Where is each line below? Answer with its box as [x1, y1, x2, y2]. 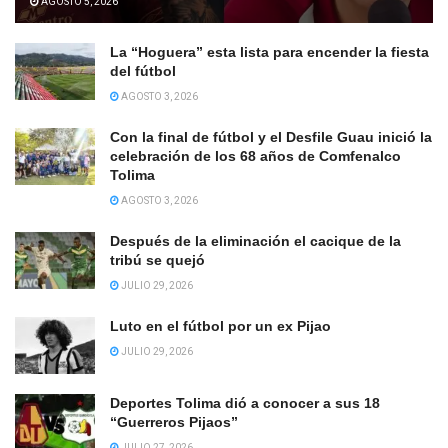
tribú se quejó [110, 252, 205, 269]
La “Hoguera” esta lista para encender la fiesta [110, 44, 429, 61]
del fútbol [110, 63, 176, 80]
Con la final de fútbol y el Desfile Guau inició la [110, 129, 432, 146]
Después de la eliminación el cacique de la [110, 233, 401, 250]
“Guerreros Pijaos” [110, 414, 238, 431]
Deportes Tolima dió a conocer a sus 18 [110, 395, 380, 412]
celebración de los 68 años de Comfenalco [110, 148, 401, 165]
